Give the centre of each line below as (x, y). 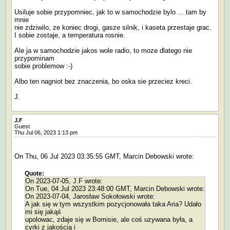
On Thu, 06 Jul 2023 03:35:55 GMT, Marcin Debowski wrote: (104, 156)
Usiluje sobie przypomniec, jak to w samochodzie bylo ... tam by (110, 12)
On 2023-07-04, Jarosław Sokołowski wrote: (90, 196)
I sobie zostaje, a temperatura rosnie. (70, 35)
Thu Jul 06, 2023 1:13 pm (48, 132)
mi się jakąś (43, 212)
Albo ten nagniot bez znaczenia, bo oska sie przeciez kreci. (103, 81)
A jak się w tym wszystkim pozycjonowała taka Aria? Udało (113, 204)
